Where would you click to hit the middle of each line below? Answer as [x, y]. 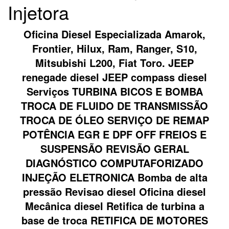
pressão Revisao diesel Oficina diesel [114, 191]
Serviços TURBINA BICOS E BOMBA [114, 91]
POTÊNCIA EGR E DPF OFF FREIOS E [114, 134]
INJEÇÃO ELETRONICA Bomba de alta [114, 177]
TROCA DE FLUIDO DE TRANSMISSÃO [114, 106]
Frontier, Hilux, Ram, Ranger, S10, [114, 48]
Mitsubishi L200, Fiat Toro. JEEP [114, 63]
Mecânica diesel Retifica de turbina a [114, 206]
